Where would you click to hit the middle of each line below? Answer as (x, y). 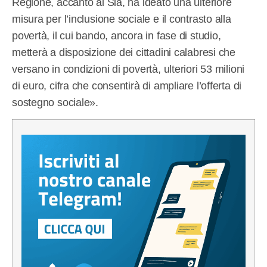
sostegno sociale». (55, 102)
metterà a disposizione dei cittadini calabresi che (124, 52)
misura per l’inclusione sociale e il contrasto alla (122, 19)
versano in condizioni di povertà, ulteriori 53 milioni (128, 69)
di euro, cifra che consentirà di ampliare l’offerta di (127, 86)
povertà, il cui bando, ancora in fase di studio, (117, 35)
